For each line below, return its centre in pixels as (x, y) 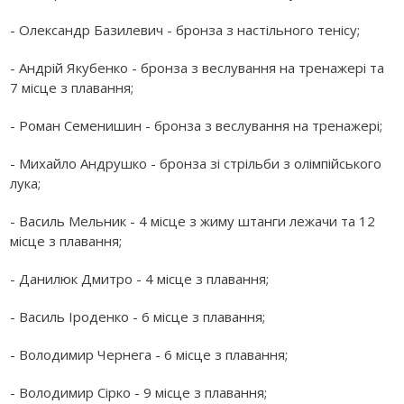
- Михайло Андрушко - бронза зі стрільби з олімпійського (196, 164)
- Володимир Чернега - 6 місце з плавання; (151, 355)
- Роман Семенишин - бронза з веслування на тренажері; (197, 126)
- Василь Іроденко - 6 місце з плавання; (138, 317)
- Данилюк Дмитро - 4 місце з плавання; (140, 279)
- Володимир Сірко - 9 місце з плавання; (139, 393)
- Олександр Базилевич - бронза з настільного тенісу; (185, 30)
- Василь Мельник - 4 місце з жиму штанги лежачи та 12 (193, 221)
